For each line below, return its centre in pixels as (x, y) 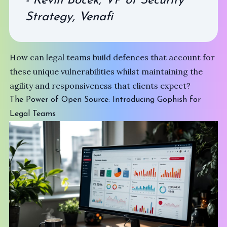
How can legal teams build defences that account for (112, 58)
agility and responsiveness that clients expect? (100, 86)
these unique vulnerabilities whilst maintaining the (106, 72)
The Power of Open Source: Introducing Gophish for (105, 100)
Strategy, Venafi (69, 17)
